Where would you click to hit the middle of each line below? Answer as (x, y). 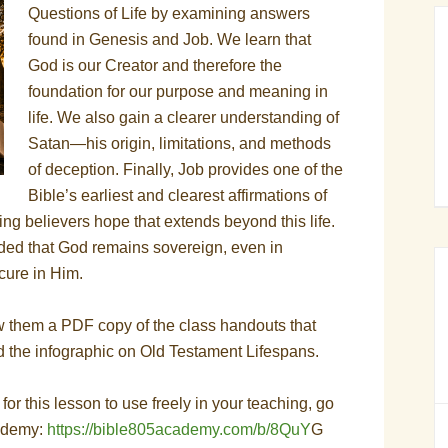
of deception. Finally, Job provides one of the (185, 169)
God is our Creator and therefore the (155, 65)
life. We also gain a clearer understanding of (183, 117)
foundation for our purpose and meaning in (178, 91)
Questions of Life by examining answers (169, 13)
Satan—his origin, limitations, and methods (179, 143)
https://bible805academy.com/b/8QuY (179, 429)
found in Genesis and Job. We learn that (169, 39)
